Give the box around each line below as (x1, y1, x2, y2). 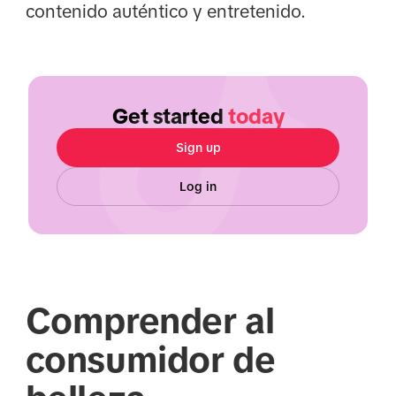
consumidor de (25, 340, 276, 380)
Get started (111, 104, 228, 129)
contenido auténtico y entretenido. (25, 2, 306, 22)
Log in (179, 179, 217, 194)
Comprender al (25, 301, 275, 341)
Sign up (175, 141, 221, 156)
